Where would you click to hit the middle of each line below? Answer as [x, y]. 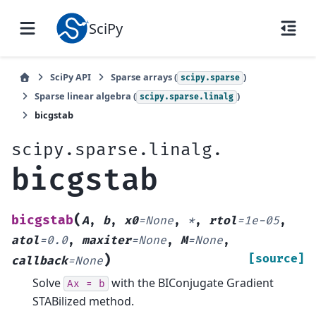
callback [39, 261]
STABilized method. [83, 301]
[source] [276, 259]
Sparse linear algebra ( [85, 96]
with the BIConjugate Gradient [191, 282]
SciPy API [71, 77]
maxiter [107, 240]
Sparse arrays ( [144, 77]
